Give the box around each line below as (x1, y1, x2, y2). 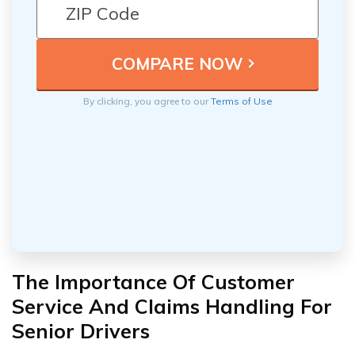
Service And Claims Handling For (12, 293, 332, 319)
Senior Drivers (12, 318, 150, 343)
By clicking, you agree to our (82, 94, 211, 107)
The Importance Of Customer (12, 269, 295, 294)
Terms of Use (210, 94, 273, 107)
